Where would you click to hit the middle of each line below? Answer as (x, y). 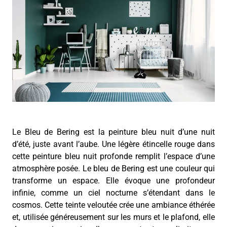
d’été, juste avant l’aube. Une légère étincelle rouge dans (113, 144)
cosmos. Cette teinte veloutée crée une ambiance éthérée (113, 205)
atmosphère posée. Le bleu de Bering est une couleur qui (113, 169)
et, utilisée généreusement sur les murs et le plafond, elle (113, 217)
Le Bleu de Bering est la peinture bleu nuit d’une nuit (113, 132)
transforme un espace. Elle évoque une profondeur (113, 181)
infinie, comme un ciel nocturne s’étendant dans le (113, 193)
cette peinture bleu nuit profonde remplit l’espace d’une (113, 157)
